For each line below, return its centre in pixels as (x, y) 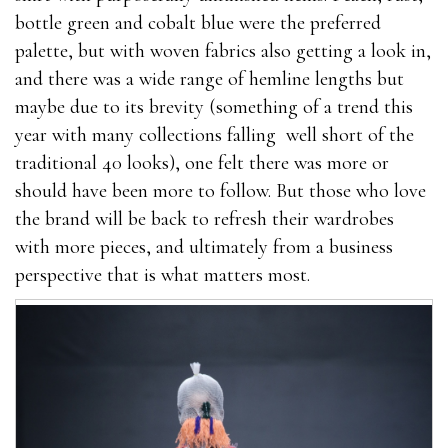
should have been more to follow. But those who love (220, 190)
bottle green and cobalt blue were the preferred (198, 22)
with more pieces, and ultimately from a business (204, 246)
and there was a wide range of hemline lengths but (209, 78)
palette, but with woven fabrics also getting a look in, (223, 50)
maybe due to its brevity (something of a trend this (214, 106)
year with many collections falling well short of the (214, 134)
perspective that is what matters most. (162, 274)
